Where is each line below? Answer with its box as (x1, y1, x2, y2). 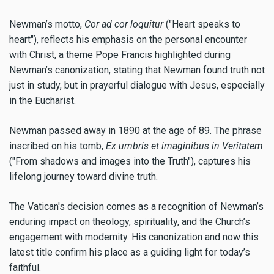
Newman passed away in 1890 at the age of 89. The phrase (9, 124, 262, 136)
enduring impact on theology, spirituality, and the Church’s (9, 215, 250, 228)
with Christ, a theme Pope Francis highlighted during (9, 49, 231, 61)
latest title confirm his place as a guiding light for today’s (9, 246, 250, 258)
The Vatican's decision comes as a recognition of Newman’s (9, 200, 264, 212)
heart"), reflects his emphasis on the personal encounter (9, 34, 247, 46)
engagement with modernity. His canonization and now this (9, 231, 259, 243)
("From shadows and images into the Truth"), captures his (9, 155, 251, 167)
